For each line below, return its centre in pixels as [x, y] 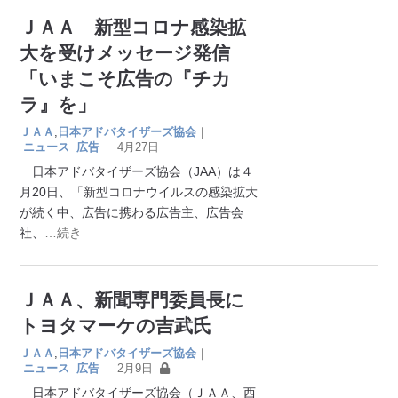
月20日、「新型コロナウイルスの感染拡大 [139, 191]
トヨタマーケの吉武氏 [116, 325]
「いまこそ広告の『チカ [126, 78]
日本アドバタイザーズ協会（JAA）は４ [137, 171]
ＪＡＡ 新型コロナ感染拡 [133, 27]
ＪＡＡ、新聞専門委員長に [132, 299]
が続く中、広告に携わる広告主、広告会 [132, 212]
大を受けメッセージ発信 [125, 52]
